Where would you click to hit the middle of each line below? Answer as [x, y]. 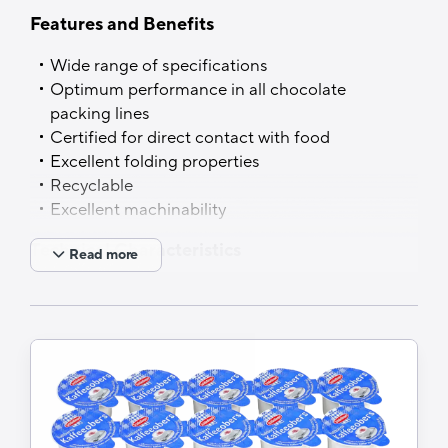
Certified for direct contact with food [190, 138]
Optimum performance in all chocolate [198, 90]
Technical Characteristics [135, 251]
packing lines [100, 114]
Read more [104, 255]
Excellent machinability [138, 210]
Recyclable [91, 186]
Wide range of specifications [159, 66]
